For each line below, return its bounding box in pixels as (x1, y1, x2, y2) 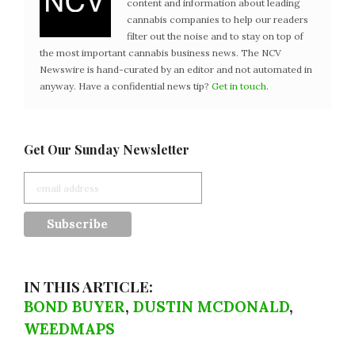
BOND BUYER (24, 297, 125, 317)
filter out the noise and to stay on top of (127, 30, 303, 43)
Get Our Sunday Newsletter (24, 141, 189, 158)
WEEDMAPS (24, 319, 115, 339)
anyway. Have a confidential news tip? (40, 80, 212, 93)
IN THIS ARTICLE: (24, 276, 153, 297)
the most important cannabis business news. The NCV (40, 47, 281, 59)
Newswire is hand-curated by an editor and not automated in (40, 63, 312, 76)
